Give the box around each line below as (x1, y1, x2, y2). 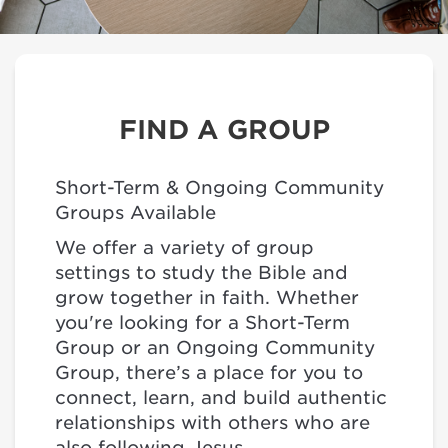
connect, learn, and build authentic (55, 387, 387, 408)
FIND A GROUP (118, 114, 330, 145)
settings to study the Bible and (55, 262, 348, 283)
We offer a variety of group (55, 237, 314, 258)
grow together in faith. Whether (55, 287, 359, 308)
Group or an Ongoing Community (55, 337, 375, 358)
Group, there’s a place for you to (55, 362, 363, 383)
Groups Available (55, 202, 216, 223)
